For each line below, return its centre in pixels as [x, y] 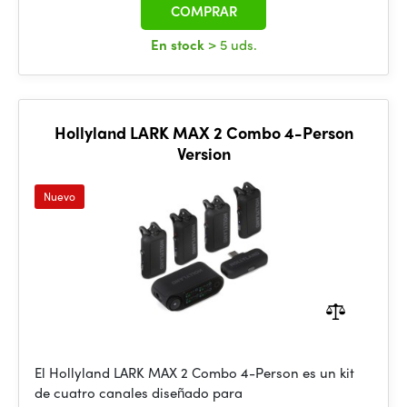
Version [203, 153]
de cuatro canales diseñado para [139, 392]
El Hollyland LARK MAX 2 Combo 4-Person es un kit [194, 372]
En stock [179, 45]
